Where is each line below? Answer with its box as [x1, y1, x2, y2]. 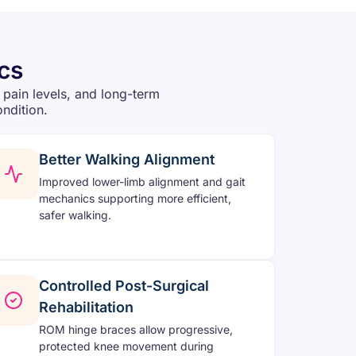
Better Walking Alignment [39, 150, 215, 168]
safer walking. [39, 207, 111, 222]
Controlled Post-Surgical [39, 277, 209, 294]
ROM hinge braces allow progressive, [39, 322, 233, 336]
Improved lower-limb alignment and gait [39, 174, 246, 188]
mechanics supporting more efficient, [39, 191, 231, 205]
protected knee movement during [39, 339, 214, 353]
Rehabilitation [39, 298, 133, 315]
